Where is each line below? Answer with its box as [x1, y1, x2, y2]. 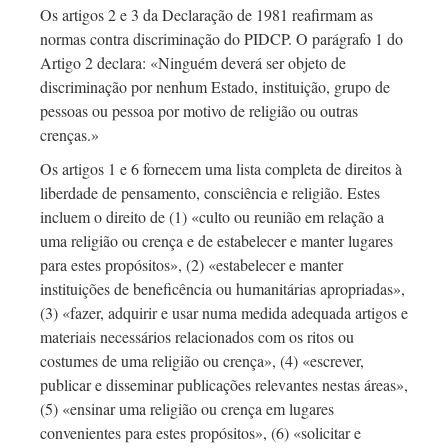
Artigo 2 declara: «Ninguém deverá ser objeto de [40, 52, 346, 74]
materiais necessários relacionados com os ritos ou [40, 326, 354, 348]
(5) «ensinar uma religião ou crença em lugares [40, 398, 334, 420]
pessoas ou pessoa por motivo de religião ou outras [40, 100, 358, 122]
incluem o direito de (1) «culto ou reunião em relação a [40, 206, 384, 228]
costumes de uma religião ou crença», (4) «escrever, [40, 350, 364, 372]
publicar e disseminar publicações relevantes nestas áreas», [40, 374, 408, 396]
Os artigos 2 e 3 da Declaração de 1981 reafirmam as [40, 4, 373, 26]
